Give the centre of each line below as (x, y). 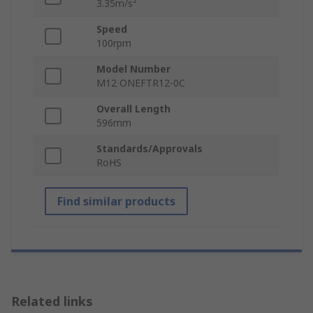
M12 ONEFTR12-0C (141, 83)
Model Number (133, 69)
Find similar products (116, 202)
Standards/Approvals (150, 149)
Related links (52, 301)
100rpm (114, 43)
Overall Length (133, 109)
